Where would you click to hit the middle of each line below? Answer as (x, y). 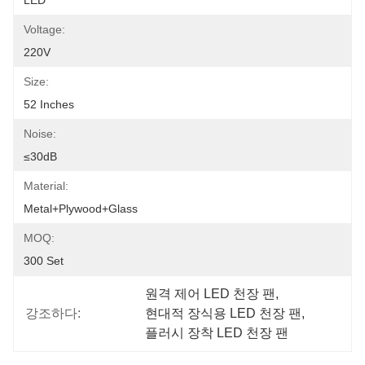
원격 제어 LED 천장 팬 (211, 294)
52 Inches (49, 104)
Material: (46, 186)
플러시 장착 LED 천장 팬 (217, 333)
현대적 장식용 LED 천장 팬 (224, 313)
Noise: (40, 134)
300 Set (44, 261)
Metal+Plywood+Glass (81, 209)
